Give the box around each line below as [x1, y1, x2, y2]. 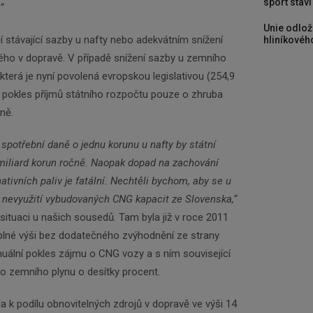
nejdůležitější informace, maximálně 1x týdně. [30, 274, 283, 289]
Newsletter [82, 203, 231, 239]
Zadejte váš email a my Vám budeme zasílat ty [29, 256, 284, 272]
